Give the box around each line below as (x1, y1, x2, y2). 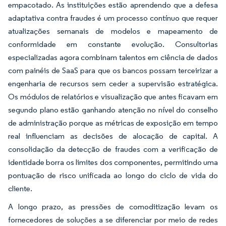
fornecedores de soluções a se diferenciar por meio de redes (8, 215, 218, 224)
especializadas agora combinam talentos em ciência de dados (8, 52, 218, 62)
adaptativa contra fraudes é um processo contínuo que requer (8, 13, 218, 23)
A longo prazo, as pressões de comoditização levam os (8, 202, 218, 211)
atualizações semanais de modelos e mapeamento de (8, 26, 218, 36)
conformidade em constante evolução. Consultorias (8, 39, 218, 49)
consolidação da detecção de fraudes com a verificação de (8, 144, 218, 154)
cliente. (8, 184, 32, 193)
